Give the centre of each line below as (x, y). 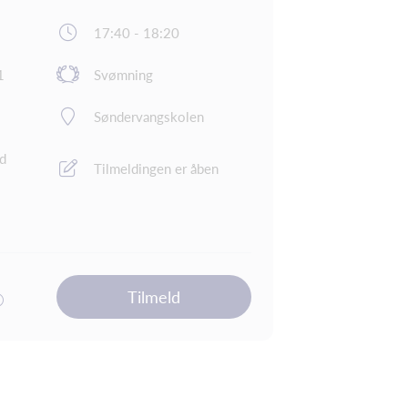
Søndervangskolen (149, 117)
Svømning (123, 75)
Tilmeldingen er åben (156, 168)
